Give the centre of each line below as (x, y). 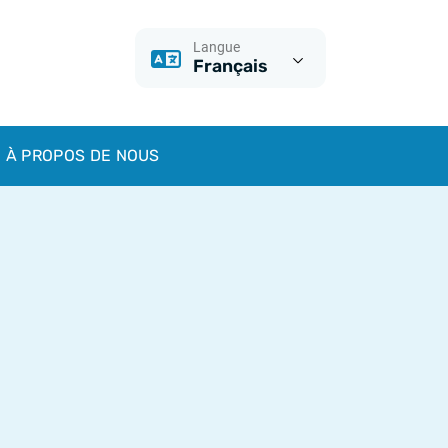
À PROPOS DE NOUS (82, 155)
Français (230, 66)
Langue (216, 47)
